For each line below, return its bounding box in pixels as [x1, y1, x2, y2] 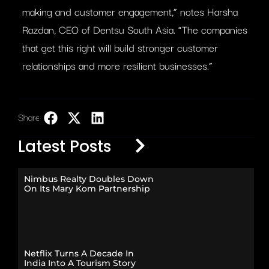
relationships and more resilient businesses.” [22, 56, 213, 73]
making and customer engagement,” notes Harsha [22, 2, 238, 19]
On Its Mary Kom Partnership [24, 183, 150, 194]
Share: [18, 109, 42, 124]
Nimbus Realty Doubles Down [24, 173, 154, 184]
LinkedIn [114, 112, 153, 124]
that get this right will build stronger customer [22, 38, 218, 55]
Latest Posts [18, 135, 111, 157]
